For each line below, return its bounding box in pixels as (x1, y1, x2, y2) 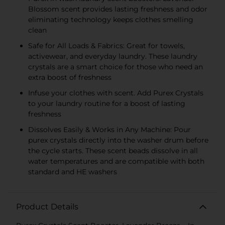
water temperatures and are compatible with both (28, 156, 204, 166)
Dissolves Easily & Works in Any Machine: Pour (28, 125, 191, 134)
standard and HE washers (28, 167, 117, 176)
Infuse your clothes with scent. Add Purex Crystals (28, 88, 203, 97)
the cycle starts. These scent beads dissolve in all (28, 146, 198, 155)
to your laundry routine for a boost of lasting (28, 98, 185, 108)
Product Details (16, 201, 78, 211)
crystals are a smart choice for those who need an (28, 62, 203, 71)
